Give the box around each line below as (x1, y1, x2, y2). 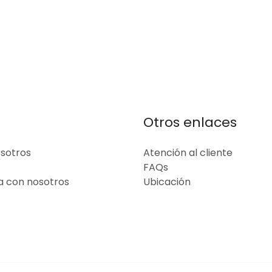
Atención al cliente (143, 146, 233, 160)
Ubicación (143, 175, 191, 189)
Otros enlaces (143, 113, 237, 132)
